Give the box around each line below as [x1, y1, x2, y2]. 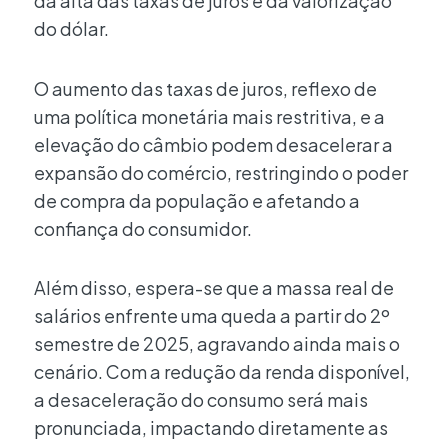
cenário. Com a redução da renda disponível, [34, 360, 410, 384]
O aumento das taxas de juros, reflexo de [34, 76, 377, 100]
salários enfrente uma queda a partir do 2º [34, 304, 390, 328]
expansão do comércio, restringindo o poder [34, 160, 408, 184]
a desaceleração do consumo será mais [34, 388, 368, 412]
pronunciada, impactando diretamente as [34, 416, 388, 440]
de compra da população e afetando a [34, 188, 360, 212]
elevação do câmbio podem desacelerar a [34, 132, 393, 156]
